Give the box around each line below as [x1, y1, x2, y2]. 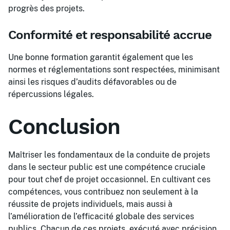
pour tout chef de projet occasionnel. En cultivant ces [8, 175, 210, 184]
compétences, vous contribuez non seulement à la [8, 187, 198, 197]
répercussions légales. [8, 89, 94, 99]
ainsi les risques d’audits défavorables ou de [8, 77, 177, 87]
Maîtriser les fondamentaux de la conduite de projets [8, 150, 210, 160]
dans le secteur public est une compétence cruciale [8, 162, 205, 172]
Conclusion [8, 114, 120, 139]
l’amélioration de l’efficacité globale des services [8, 212, 194, 221]
